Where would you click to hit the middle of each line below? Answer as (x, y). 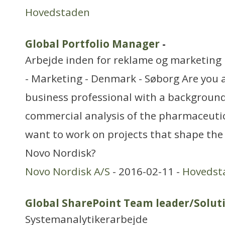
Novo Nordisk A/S (68, 171)
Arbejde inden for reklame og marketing (123, 60)
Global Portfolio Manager (92, 44)
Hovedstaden (58, 12)
